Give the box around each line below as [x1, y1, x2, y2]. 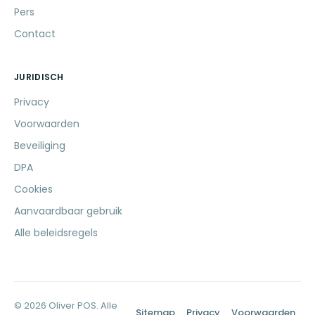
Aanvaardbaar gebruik [14, 203, 122, 218]
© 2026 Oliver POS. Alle [14, 298, 117, 312]
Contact [14, 26, 56, 41]
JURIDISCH [14, 70, 64, 83]
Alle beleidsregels [14, 225, 98, 240]
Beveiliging [14, 138, 65, 153]
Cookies [14, 181, 53, 196]
